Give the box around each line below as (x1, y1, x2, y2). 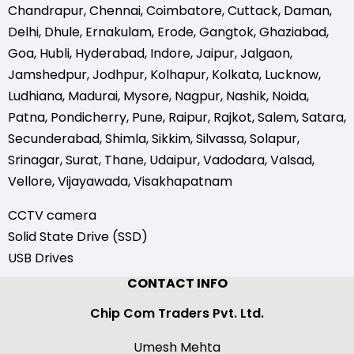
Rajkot (213, 107, 252, 126)
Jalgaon (240, 43, 290, 62)
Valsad (270, 150, 312, 169)
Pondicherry (51, 107, 126, 126)
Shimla (105, 129, 146, 148)
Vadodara (203, 150, 265, 169)
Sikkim (152, 129, 190, 148)
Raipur (168, 107, 208, 126)
